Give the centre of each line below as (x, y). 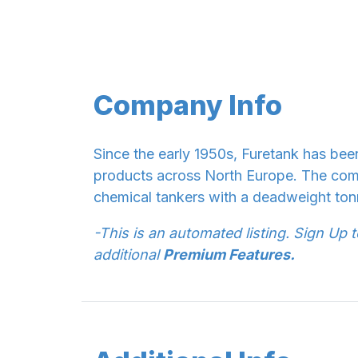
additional (128, 254)
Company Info (188, 105)
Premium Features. (229, 254)
